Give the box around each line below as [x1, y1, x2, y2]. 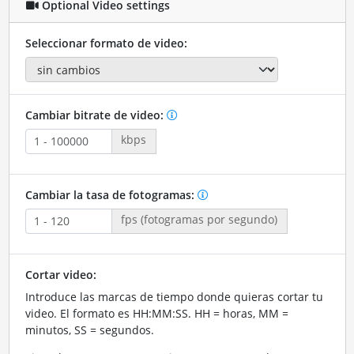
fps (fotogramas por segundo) [120, 211, 277, 227]
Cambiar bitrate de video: [24, 107, 167, 122]
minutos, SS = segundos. [24, 322, 154, 337]
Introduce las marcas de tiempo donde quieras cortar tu [24, 288, 323, 304]
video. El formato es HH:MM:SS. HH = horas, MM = [24, 305, 288, 321]
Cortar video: [24, 266, 96, 282]
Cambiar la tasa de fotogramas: [24, 186, 198, 202]
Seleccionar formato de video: [24, 35, 187, 51]
